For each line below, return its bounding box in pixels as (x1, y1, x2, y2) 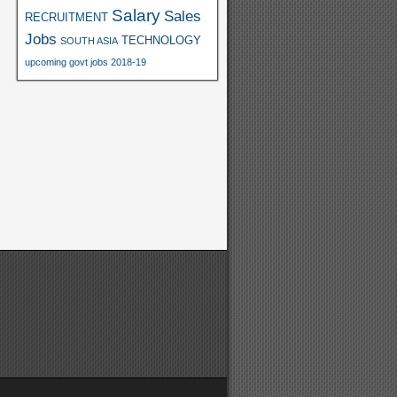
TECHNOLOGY (121, 34, 201, 47)
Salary (111, 6, 160, 25)
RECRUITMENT (24, 11, 108, 24)
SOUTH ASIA (59, 35, 118, 46)
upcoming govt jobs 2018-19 (24, 57, 146, 67)
